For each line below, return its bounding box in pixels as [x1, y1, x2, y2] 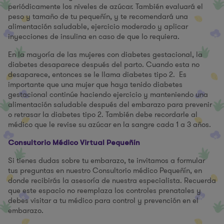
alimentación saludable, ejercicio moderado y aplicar [8, 21, 188, 32]
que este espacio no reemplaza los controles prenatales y [8, 185, 201, 196]
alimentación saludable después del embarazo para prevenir [8, 99, 212, 110]
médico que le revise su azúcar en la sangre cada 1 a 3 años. [8, 119, 211, 130]
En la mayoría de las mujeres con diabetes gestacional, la [8, 49, 202, 60]
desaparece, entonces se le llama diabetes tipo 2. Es [8, 69, 186, 80]
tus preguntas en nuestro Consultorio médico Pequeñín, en [8, 165, 202, 176]
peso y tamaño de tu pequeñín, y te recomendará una [8, 11, 188, 22]
